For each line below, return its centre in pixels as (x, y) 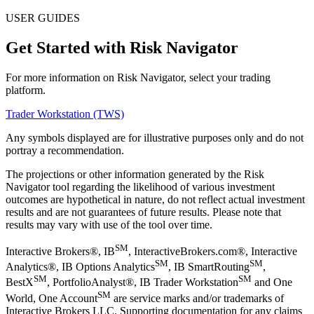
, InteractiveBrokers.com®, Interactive (213, 252)
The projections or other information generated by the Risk (135, 174)
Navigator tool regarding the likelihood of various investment (140, 186)
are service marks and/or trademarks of (197, 299)
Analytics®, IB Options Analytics (80, 267)
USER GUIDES (43, 18)
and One (272, 282)
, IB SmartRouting (209, 267)
